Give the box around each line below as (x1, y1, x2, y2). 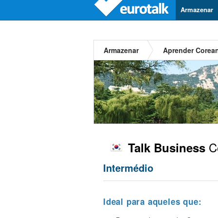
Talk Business (128, 139, 205, 156)
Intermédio (103, 161, 153, 175)
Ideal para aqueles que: (103, 196, 202, 207)
